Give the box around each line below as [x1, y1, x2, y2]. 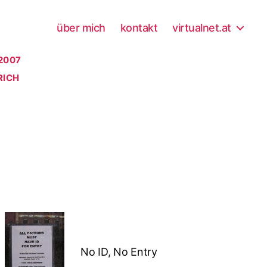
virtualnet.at [172, 21, 231, 34]
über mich [57, 21, 105, 34]
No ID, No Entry [80, 245, 157, 258]
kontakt [120, 21, 158, 34]
